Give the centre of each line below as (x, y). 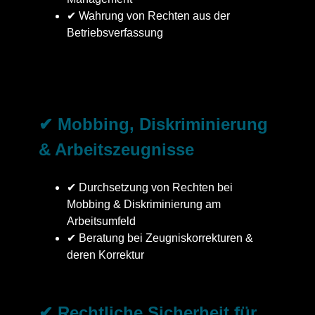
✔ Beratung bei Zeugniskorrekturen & (160, 238)
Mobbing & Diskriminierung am (144, 205)
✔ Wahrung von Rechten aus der (148, 16)
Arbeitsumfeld (101, 221)
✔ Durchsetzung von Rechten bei (150, 188)
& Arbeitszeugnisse (116, 150)
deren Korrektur (105, 255)
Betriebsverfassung (115, 33)
